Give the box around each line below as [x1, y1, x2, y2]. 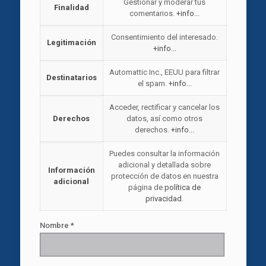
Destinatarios [46, 72, 97, 82]
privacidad [145, 194, 182, 203]
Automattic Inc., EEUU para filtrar [109, 67, 220, 77]
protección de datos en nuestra [110, 171, 218, 180]
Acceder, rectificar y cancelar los [109, 102, 220, 112]
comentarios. [129, 8, 176, 18]
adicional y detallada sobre [118, 160, 211, 169]
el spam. [137, 78, 169, 88]
